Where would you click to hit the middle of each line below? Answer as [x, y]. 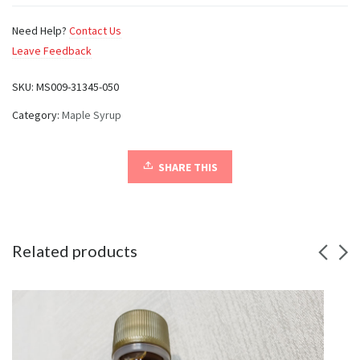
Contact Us [95, 30]
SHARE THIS [188, 167]
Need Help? [41, 30]
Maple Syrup [92, 115]
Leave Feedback [52, 50]
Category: [37, 115]
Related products [75, 250]
